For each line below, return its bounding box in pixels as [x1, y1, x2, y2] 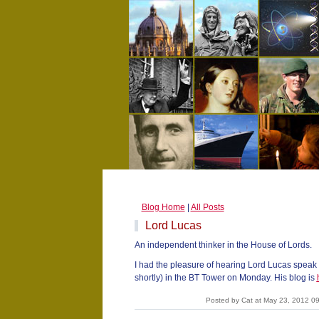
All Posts [190, 202, 224, 212]
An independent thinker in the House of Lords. [134, 240, 312, 250]
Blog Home [141, 202, 185, 212]
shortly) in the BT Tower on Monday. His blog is [134, 273, 317, 283]
